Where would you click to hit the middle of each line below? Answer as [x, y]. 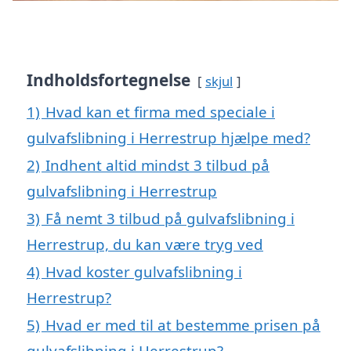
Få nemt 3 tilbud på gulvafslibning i [170, 219]
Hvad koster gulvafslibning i [144, 272]
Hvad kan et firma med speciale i [160, 112]
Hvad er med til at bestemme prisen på [183, 325]
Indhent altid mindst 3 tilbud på [157, 165]
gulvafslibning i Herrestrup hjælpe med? [168, 138]
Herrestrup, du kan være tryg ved [145, 244]
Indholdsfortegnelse [109, 80]
